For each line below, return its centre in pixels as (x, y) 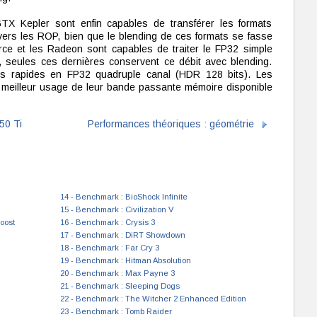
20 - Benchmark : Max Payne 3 (117, 273)
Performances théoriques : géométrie (171, 123)
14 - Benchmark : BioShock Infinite (123, 197)
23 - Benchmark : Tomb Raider (116, 311)
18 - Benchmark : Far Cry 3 (109, 248)
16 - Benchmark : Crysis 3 (107, 222)
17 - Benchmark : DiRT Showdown (122, 235)
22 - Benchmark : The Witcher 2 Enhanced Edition (153, 299)
